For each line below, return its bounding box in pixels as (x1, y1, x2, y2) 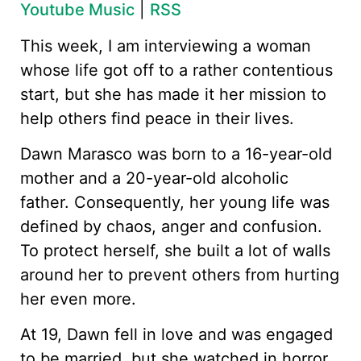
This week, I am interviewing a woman (20, 35, 311, 56)
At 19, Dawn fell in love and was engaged (20, 325, 333, 345)
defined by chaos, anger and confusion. (20, 217, 322, 237)
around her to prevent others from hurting (20, 265, 339, 285)
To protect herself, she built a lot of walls (20, 241, 330, 261)
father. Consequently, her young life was (20, 193, 330, 213)
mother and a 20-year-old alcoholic (20, 168, 288, 189)
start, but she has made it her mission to (20, 84, 326, 104)
